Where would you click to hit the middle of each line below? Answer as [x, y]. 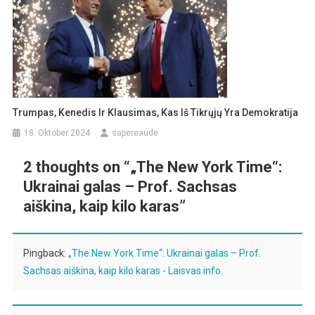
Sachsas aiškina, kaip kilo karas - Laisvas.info [122, 270]
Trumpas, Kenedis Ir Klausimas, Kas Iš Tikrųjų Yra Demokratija [156, 112]
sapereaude [135, 133]
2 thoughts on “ [76, 167]
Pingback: [45, 253]
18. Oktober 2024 [57, 133]
